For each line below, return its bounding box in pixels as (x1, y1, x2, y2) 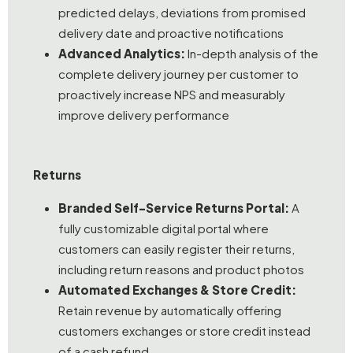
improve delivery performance (58, 106, 229, 122)
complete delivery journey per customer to (58, 65, 299, 81)
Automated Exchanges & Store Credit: (58, 282, 296, 298)
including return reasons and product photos (58, 262, 304, 277)
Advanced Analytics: (58, 45, 185, 61)
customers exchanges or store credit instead (58, 323, 310, 339)
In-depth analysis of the (185, 45, 318, 61)
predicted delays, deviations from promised (58, 4, 306, 20)
